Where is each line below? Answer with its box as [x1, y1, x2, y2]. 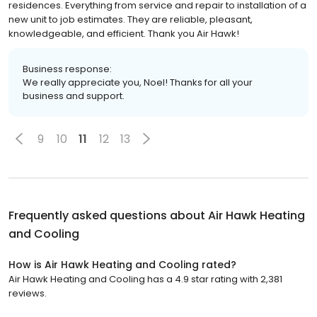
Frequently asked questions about [8, 207, 208, 224]
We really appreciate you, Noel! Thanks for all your [23, 76, 253, 89]
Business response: [23, 62, 112, 76]
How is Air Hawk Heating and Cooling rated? [8, 258, 236, 272]
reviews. [8, 287, 47, 300]
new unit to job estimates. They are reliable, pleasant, [8, 13, 253, 26]
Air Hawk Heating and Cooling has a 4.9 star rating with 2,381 [8, 272, 282, 286]
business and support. [23, 89, 125, 103]
